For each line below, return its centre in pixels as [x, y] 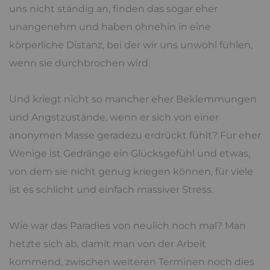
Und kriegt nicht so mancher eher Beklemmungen [133, 99]
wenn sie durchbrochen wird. [80, 63]
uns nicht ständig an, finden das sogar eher [113, 8]
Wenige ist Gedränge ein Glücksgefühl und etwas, [130, 153]
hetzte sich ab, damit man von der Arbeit [108, 243]
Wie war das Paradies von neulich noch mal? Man [127, 225]
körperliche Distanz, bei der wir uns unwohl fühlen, [131, 45]
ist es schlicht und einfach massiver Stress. [111, 189]
